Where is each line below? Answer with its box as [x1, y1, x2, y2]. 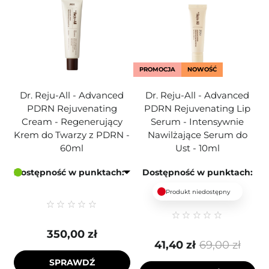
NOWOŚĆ [187, 65, 217, 73]
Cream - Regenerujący [21, 116, 122, 127]
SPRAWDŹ [49, 257, 95, 268]
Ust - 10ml [175, 142, 220, 154]
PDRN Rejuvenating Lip [144, 103, 250, 114]
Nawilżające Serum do [147, 129, 247, 141]
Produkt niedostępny [165, 187, 230, 196]
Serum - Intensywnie [151, 116, 244, 127]
